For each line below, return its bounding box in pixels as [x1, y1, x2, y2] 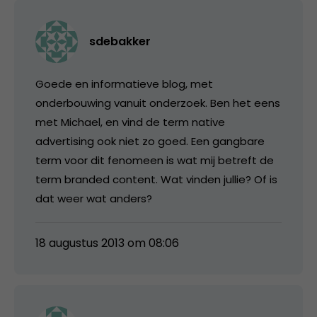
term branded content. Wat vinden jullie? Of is [35, 171, 277, 187]
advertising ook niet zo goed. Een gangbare [35, 133, 265, 149]
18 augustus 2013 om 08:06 [35, 234, 179, 251]
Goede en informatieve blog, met [35, 76, 213, 91]
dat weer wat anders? [35, 190, 152, 206]
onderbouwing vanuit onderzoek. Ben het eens [35, 95, 280, 110]
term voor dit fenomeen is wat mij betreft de [35, 152, 274, 168]
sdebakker [89, 33, 151, 50]
